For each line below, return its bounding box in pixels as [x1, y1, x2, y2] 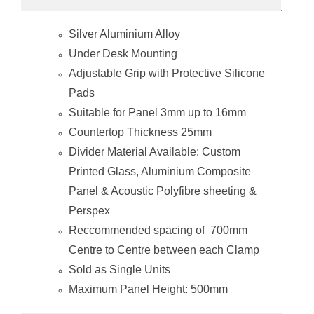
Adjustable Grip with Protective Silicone [69, 67, 265, 79]
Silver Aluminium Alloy [69, 27, 180, 40]
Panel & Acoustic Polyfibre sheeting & [69, 184, 257, 197]
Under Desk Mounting [69, 47, 177, 60]
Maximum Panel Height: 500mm [69, 282, 228, 295]
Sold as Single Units [69, 263, 170, 275]
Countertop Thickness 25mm [69, 125, 212, 138]
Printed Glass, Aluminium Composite [69, 165, 251, 177]
